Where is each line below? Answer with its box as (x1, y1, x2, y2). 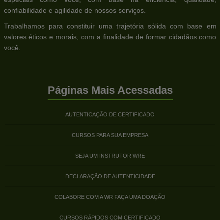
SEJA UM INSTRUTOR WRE (75, 152, 145, 159)
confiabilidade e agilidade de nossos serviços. (3, 6, 146, 15)
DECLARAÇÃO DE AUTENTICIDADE (65, 173, 155, 179)
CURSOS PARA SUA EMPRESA (72, 132, 148, 138)
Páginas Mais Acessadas (47, 83, 173, 96)
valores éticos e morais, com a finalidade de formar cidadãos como (3, 33, 217, 41)
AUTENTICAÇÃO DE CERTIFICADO (65, 111, 155, 117)
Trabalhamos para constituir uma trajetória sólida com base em (3, 22, 217, 30)
